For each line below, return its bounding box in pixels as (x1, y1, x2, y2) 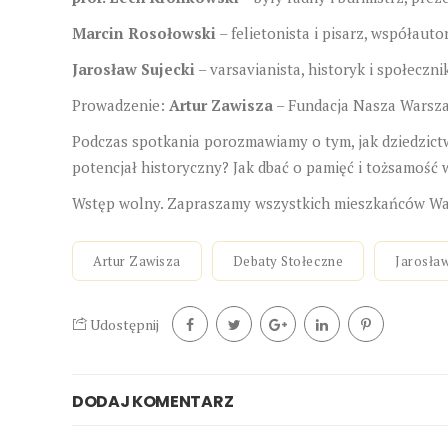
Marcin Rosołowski (72, 22, 216, 43)
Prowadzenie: (72, 94, 169, 115)
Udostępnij (87, 314, 159, 334)
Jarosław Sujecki (72, 58, 195, 79)
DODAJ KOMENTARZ (72, 389, 234, 413)
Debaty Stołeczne (232, 251, 344, 270)
